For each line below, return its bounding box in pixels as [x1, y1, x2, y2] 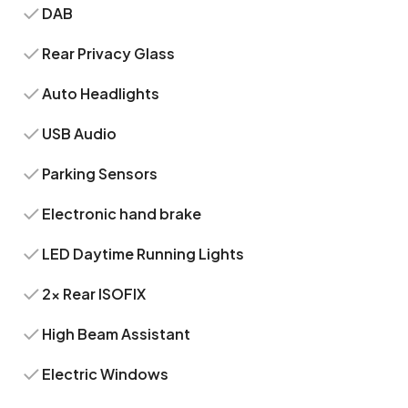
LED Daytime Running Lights [42, 244, 245, 263]
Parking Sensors [42, 164, 158, 183]
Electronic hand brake [42, 204, 202, 223]
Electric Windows [42, 364, 169, 383]
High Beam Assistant [42, 324, 191, 343]
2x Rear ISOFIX [42, 284, 147, 303]
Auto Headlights [42, 84, 160, 103]
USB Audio [42, 124, 117, 143]
